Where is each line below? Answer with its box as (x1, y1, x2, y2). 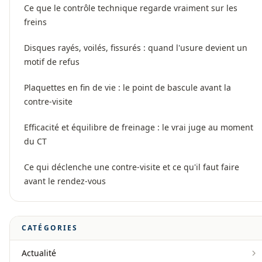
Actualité (22, 247, 56, 259)
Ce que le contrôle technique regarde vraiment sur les (24, 2, 237, 14)
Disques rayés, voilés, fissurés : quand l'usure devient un (24, 42, 247, 54)
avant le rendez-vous (24, 175, 106, 187)
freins (24, 16, 47, 28)
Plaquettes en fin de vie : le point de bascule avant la (24, 82, 231, 94)
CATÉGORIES (22, 223, 78, 233)
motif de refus (24, 56, 80, 68)
